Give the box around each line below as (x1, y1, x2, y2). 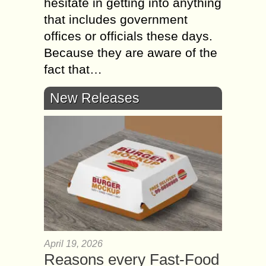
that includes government (44, 12, 188, 26)
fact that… (44, 62, 102, 76)
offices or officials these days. (44, 28, 213, 43)
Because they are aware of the (44, 45, 217, 59)
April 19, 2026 (44, 238, 103, 249)
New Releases (50, 90, 140, 106)
